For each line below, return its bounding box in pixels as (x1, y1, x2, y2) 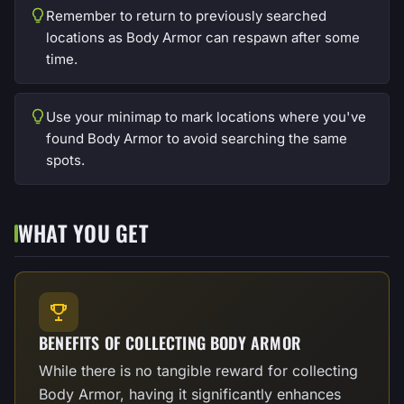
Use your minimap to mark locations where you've (46, 108, 366, 125)
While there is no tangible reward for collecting (39, 362, 358, 380)
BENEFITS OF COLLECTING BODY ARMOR (39, 331, 301, 354)
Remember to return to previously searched (46, 7, 326, 24)
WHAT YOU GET (18, 216, 149, 249)
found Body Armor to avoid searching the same (46, 130, 347, 147)
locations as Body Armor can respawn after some (46, 29, 360, 46)
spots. (46, 151, 85, 169)
